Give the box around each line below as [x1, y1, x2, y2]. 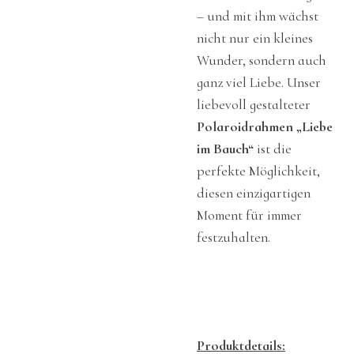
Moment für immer [197, 206, 302, 224]
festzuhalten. [197, 228, 270, 246]
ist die [254, 140, 292, 157]
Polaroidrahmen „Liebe [197, 118, 333, 135]
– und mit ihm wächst [197, 7, 318, 24]
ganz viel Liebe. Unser [197, 73, 321, 91]
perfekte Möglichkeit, [197, 162, 320, 179]
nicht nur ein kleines [197, 29, 313, 47]
